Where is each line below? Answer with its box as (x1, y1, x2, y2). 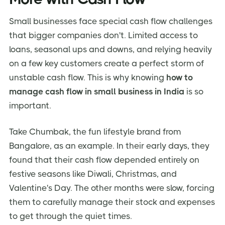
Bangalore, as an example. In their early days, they (9, 141, 209, 151)
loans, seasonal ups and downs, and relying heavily (9, 44, 212, 55)
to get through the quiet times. (9, 211, 132, 221)
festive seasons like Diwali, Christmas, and (9, 169, 177, 179)
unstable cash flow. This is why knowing (9, 72, 166, 83)
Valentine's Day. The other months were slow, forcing (9, 183, 214, 193)
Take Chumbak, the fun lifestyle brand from (9, 127, 181, 137)
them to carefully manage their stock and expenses (9, 197, 215, 207)
